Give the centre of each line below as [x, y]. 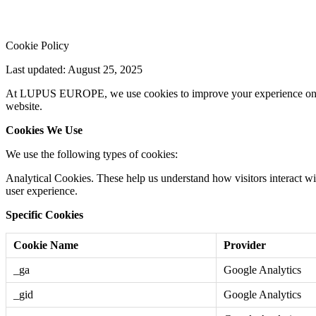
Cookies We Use [44, 130]
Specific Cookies [44, 214]
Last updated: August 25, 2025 [74, 69]
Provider [245, 245]
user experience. [42, 190]
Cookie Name [46, 245]
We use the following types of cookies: [92, 154]
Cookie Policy [37, 45]
